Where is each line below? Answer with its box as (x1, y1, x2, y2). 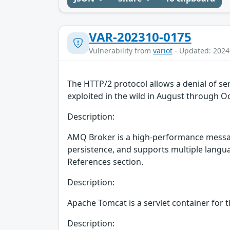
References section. (67, 156, 143, 167)
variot (153, 45, 172, 55)
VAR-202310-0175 (89, 28, 191, 45)
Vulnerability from (89, 45, 153, 55)
